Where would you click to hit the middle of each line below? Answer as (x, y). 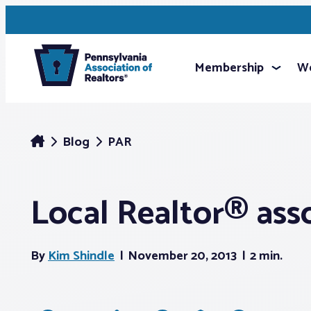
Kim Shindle (81, 256)
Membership (229, 68)
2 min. (266, 256)
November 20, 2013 (184, 256)
